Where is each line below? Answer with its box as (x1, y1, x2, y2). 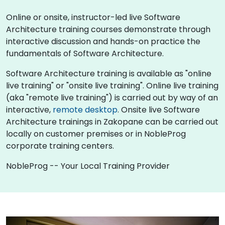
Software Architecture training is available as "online (6, 67, 211, 79)
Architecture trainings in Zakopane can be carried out (6, 116, 218, 128)
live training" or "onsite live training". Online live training (6, 79, 218, 91)
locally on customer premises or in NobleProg (6, 128, 186, 140)
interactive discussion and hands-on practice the (6, 35, 200, 47)
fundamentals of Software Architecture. (6, 47, 164, 59)
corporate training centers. (6, 140, 114, 152)
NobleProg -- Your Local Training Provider (6, 160, 170, 172)
